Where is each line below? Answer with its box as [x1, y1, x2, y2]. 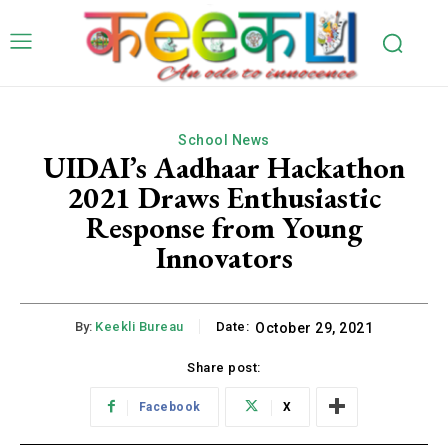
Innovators [155, 238, 293, 278]
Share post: [187, 359, 261, 375]
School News [178, 132, 270, 149]
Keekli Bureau [95, 319, 184, 335]
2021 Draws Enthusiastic [67, 178, 381, 218]
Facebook [138, 399, 201, 414]
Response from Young [85, 208, 363, 248]
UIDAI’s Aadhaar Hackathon [43, 148, 405, 188]
